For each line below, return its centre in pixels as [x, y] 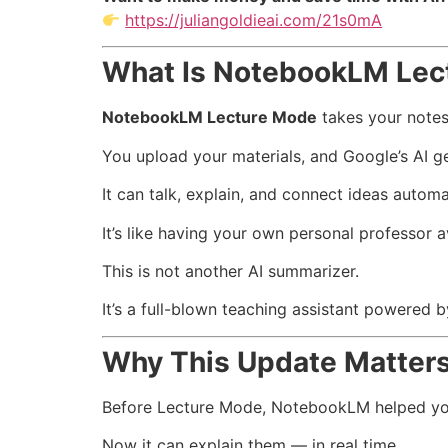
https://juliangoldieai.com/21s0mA [254, 19]
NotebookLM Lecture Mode [209, 117]
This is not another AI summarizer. [230, 270]
